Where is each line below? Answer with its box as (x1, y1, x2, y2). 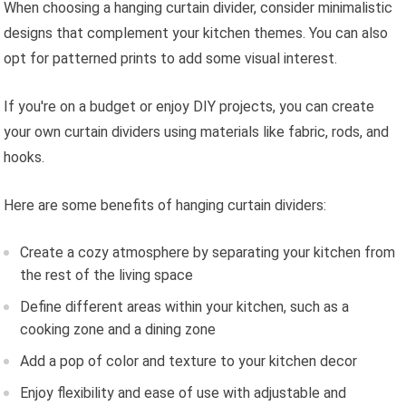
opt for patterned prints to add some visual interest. (4, 50, 338, 68)
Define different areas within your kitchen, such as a (20, 298, 350, 316)
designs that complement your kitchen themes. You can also (4, 24, 389, 43)
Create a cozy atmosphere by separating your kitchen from (20, 244, 396, 262)
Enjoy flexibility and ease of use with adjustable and (20, 384, 347, 402)
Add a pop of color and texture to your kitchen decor (20, 353, 358, 371)
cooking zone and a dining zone (20, 321, 217, 339)
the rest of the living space (20, 266, 194, 285)
